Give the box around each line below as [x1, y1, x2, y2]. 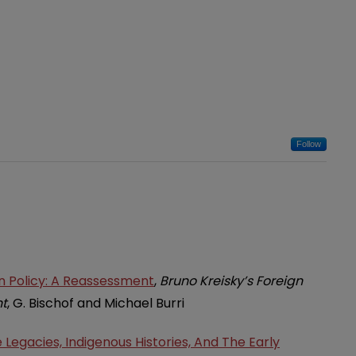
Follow [296, 138, 321, 149]
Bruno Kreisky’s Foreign [160, 271, 303, 290]
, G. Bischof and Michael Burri [7, 293, 184, 312]
